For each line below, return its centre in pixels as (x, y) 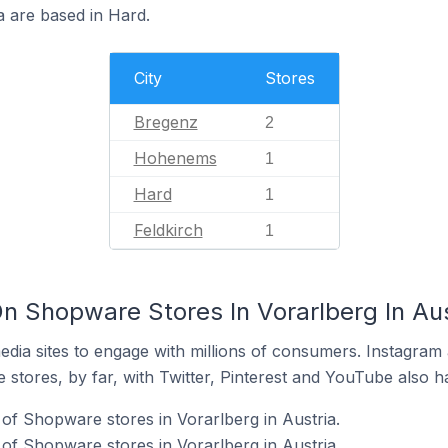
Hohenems (175, 158)
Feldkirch (168, 230)
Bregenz (165, 122)
